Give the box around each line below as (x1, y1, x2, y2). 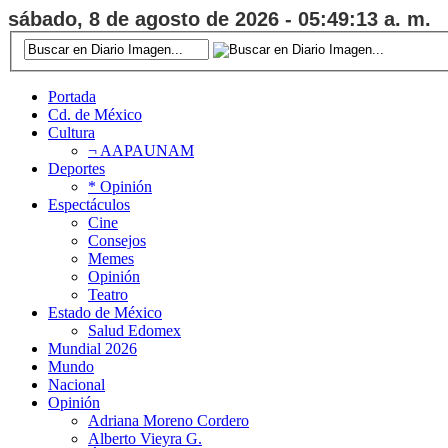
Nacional (48, 375, 105, 393)
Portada (48, 87, 96, 105)
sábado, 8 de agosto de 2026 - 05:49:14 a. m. (8, 8, 431, 30)
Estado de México (48, 303, 162, 321)
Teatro (88, 285, 128, 303)
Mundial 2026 (48, 339, 137, 357)
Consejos (88, 231, 146, 249)
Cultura (48, 123, 95, 141)
